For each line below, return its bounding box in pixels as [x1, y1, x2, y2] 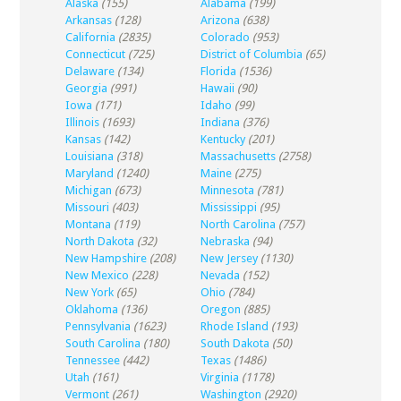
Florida [200, 64, 236, 78]
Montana [64, 218, 111, 231]
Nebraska [200, 235, 250, 248]
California [64, 30, 115, 44]
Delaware [64, 64, 115, 78]
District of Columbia [200, 47, 303, 61]
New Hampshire [64, 252, 147, 265]
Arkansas [64, 13, 112, 27]
